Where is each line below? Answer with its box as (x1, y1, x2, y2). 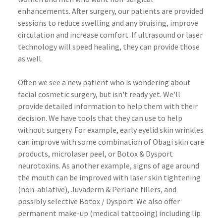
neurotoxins (18, 160, 59, 170)
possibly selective (18, 196, 79, 206)
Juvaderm (71, 184, 104, 194)
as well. (18, 53, 43, 63)
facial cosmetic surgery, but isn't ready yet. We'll (18, 89, 180, 99)
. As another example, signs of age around (59, 160, 199, 170)
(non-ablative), (18, 184, 71, 194)
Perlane (112, 184, 139, 194)
